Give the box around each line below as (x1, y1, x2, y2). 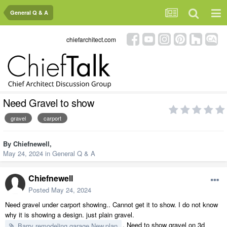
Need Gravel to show (3, 95, 94, 110)
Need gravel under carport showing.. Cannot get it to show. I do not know (5, 200, 218, 210)
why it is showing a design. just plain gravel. (5, 210, 136, 220)
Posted (28, 185, 51, 195)
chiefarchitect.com (66, 34, 116, 44)
